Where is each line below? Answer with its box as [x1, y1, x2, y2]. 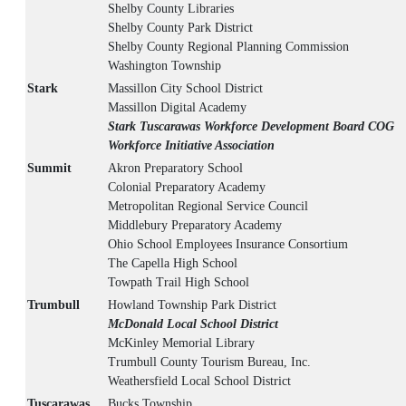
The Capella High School [108, 256, 237, 271]
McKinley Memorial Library [108, 336, 255, 351]
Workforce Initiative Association [108, 139, 275, 153]
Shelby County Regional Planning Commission [108, 40, 349, 54]
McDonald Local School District [108, 317, 278, 332]
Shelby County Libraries [108, 2, 234, 16]
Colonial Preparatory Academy [108, 180, 266, 195]
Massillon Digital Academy [108, 101, 246, 115]
